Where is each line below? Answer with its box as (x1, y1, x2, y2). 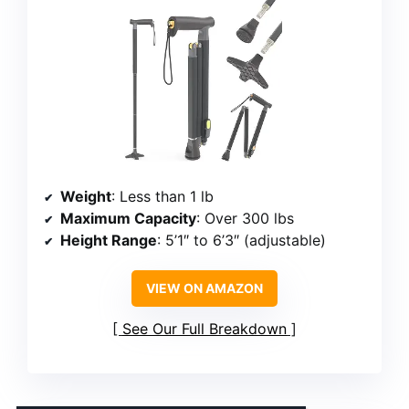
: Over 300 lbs (196, 209, 294, 228)
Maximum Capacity (60, 209, 196, 228)
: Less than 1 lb (111, 187, 214, 206)
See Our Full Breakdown (122, 320, 287, 339)
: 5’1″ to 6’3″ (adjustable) (157, 231, 326, 250)
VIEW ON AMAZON (146, 280, 263, 297)
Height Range (60, 231, 157, 250)
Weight (60, 187, 111, 206)
